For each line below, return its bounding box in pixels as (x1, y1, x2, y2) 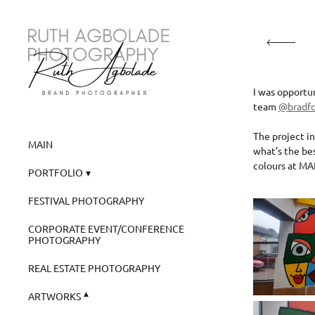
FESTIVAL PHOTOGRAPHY (28, 193, 144, 207)
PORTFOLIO (28, 165, 83, 179)
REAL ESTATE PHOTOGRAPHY (28, 261, 160, 274)
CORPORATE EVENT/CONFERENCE (28, 221, 184, 235)
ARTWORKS (28, 289, 81, 302)
